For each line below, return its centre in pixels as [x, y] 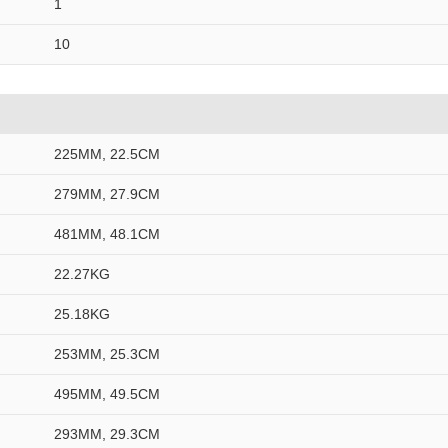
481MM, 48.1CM [107, 234]
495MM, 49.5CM [107, 394]
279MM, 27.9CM [107, 194]
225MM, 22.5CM [107, 154]
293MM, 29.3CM [107, 434]
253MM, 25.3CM [107, 354]
